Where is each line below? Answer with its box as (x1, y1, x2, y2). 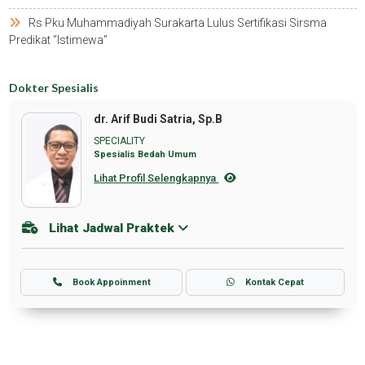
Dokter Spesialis (8, 81, 99, 95)
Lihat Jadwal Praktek (45, 221, 178, 236)
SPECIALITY (94, 135, 146, 147)
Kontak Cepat (242, 276, 304, 288)
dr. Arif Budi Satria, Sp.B (94, 112, 223, 126)
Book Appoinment (69, 276, 151, 288)
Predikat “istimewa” (8, 33, 108, 47)
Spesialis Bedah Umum (94, 149, 197, 161)
